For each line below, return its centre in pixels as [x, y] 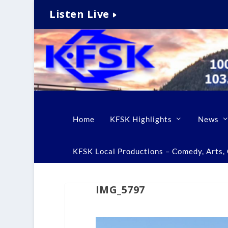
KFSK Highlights [141, 119]
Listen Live [79, 14]
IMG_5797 [120, 190]
